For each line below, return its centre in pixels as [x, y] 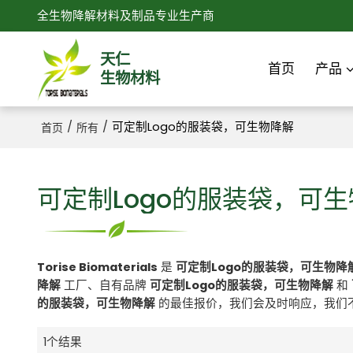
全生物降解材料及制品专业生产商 [125, 16]
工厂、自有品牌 [105, 285]
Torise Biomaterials [97, 267]
